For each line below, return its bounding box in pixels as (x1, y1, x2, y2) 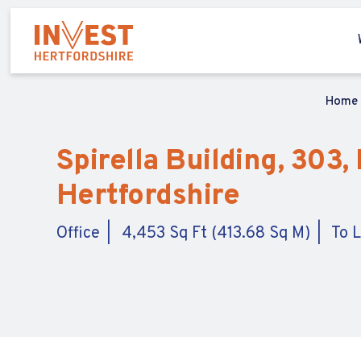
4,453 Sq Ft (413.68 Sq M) (122, 223, 310, 244)
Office (56, 223, 100, 244)
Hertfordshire (56, 178, 239, 215)
